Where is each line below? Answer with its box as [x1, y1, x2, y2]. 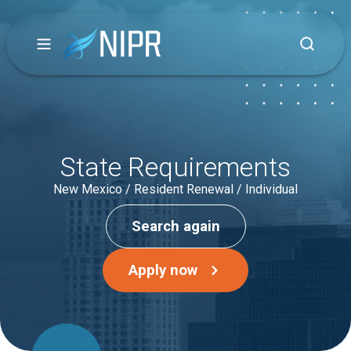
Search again [131, 218, 220, 235]
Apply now [128, 262, 198, 279]
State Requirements [60, 151, 291, 183]
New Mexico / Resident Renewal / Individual [53, 182, 298, 197]
